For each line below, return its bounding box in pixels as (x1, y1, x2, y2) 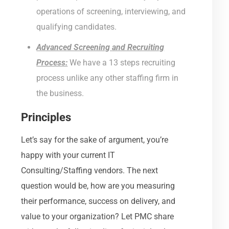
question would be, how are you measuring (21, 180, 175, 191)
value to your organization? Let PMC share (21, 211, 174, 221)
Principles (21, 110, 74, 124)
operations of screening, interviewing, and (36, 6, 186, 16)
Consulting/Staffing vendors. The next (21, 165, 158, 175)
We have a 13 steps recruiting (67, 57, 176, 67)
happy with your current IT (21, 150, 116, 160)
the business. (36, 88, 84, 98)
